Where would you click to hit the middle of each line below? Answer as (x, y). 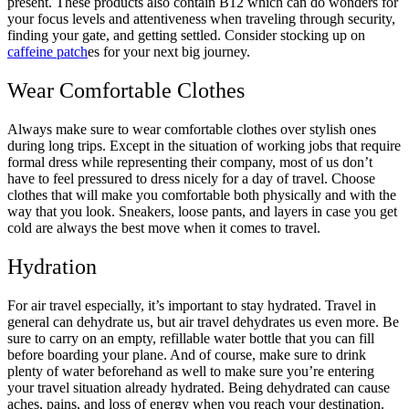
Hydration (55, 267)
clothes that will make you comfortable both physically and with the (202, 195)
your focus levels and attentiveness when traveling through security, (201, 19)
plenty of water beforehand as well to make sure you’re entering (191, 371)
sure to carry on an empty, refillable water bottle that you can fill (191, 338)
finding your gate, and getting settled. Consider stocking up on (186, 36)
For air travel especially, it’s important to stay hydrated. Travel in (192, 305)
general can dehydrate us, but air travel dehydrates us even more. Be (203, 321)
